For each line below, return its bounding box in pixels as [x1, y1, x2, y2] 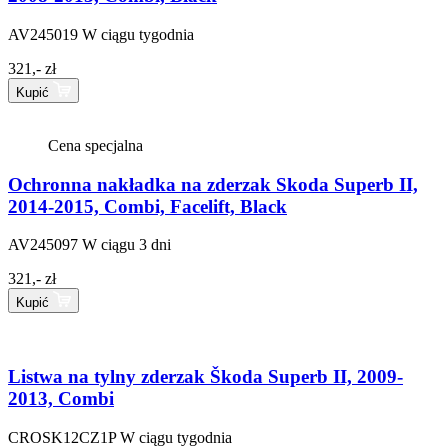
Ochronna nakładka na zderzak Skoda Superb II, [8, 173, 418, 195]
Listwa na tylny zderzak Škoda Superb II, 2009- [8, 366, 403, 388]
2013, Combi [8, 388, 114, 410]
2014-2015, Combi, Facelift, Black [8, 195, 287, 217]
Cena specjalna [48, 137, 143, 155]
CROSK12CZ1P [8, 428, 116, 446]
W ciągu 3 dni [82, 236, 171, 254]
